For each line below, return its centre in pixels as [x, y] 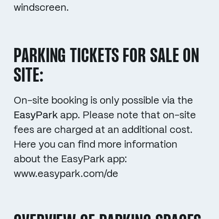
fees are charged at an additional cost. [103, 130]
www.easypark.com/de [66, 174]
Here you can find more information [96, 145]
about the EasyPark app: [70, 159]
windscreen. [41, 8]
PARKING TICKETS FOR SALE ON [107, 56]
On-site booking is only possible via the [103, 101]
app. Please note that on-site [127, 115]
